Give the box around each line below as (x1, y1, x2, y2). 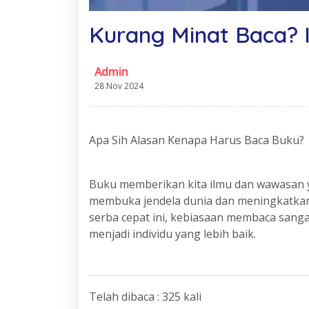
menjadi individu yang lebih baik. (89, 226, 256, 241)
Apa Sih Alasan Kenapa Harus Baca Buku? (89, 132, 304, 148)
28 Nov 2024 (94, 80, 143, 92)
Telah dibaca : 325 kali (89, 289, 201, 304)
